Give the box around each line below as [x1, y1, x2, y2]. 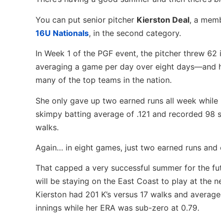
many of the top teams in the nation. [36, 75, 172, 85]
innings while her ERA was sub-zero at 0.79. [36, 203, 199, 213]
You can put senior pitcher [36, 14, 137, 25]
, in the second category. [89, 28, 181, 38]
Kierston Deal [137, 14, 189, 25]
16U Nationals [36, 28, 89, 38]
